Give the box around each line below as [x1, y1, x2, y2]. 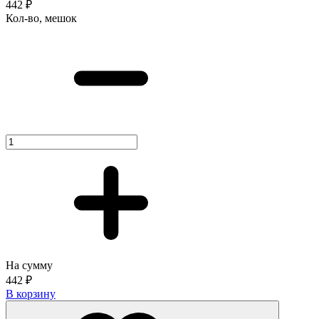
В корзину [6, 288, 56, 300]
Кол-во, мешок [6, 12, 77, 25]
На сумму [6, 259, 53, 272]
